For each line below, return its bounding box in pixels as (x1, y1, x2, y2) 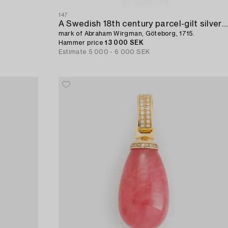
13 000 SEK (105, 39, 144, 46)
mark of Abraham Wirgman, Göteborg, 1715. (58, 30, 195, 37)
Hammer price (58, 39, 105, 46)
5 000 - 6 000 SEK (89, 48, 150, 55)
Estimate (58, 48, 87, 55)
